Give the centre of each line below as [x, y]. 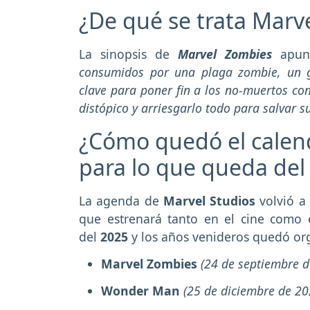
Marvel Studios [209, 201]
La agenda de [119, 201]
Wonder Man [142, 290]
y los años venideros [190, 237]
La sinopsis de [129, 54]
